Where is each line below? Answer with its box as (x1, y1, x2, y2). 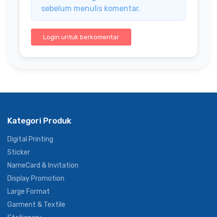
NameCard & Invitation (7, 161, 78, 170)
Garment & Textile (7, 200, 65, 209)
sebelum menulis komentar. (41, 4, 140, 14)
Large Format (7, 187, 50, 196)
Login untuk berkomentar (43, 33, 119, 41)
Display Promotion (7, 174, 64, 183)
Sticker (7, 148, 30, 156)
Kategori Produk (7, 115, 71, 125)
